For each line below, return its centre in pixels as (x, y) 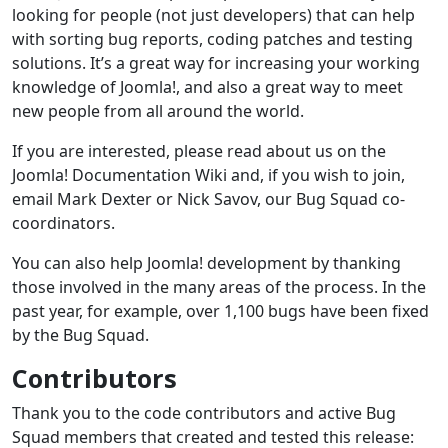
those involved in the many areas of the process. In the (219, 286)
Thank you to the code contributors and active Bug (204, 412)
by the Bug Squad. (80, 334)
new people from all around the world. (158, 110)
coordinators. (63, 222)
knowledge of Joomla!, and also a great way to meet (207, 86)
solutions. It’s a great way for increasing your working (216, 62)
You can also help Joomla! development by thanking (206, 262)
